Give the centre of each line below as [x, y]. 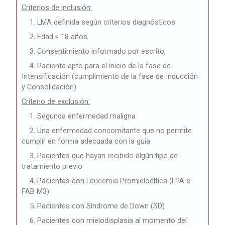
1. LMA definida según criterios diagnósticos [99, 22]
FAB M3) [36, 191]
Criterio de [40, 101]
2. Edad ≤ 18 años [59, 36]
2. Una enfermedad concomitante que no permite [111, 130]
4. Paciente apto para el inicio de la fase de [100, 66]
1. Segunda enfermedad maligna [83, 116]
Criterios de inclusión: [57, 7]
